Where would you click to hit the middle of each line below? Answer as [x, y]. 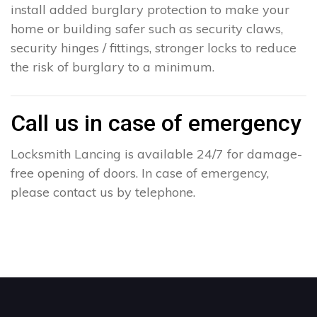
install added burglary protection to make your [150, 10]
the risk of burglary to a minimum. [113, 67]
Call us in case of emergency [156, 123]
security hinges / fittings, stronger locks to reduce [154, 48]
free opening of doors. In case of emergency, [140, 173]
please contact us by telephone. [103, 192]
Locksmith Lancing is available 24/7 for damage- [156, 154]
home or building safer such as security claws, [147, 29]
